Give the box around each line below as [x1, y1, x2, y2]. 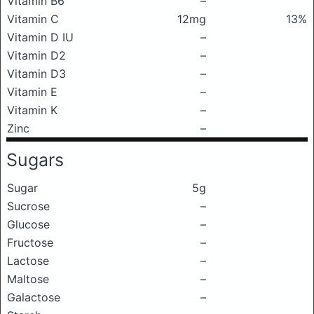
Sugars [6, 149, 64, 170]
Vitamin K [7, 103, 57, 117]
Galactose [7, 290, 60, 304]
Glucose [7, 217, 50, 231]
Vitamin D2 [7, 48, 66, 62]
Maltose [7, 272, 49, 286]
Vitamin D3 [7, 67, 66, 81]
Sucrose [7, 199, 50, 213]
